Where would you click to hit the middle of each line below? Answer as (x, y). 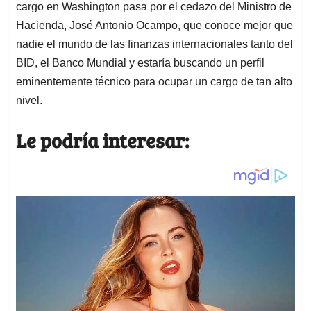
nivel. (29, 101)
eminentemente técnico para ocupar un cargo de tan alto (154, 82)
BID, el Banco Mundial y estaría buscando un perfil (140, 63)
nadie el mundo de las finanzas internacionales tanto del (154, 44)
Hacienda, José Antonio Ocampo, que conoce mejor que (154, 26)
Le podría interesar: (102, 141)
